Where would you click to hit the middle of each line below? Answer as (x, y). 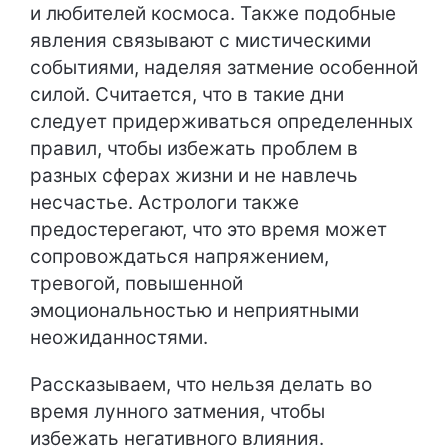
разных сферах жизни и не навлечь (194, 175)
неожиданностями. (119, 337)
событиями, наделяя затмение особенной (224, 67)
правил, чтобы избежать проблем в (194, 148)
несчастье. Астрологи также (164, 202)
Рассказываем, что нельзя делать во (201, 384)
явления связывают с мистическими (200, 40)
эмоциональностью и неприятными (194, 310)
